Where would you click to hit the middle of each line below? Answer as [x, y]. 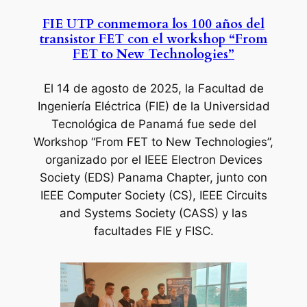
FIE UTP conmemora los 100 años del [153, 25]
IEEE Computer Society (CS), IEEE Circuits [153, 195]
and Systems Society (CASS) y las [153, 213]
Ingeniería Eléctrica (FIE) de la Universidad [153, 106]
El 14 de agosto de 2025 [111, 88]
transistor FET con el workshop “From [153, 40]
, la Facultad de [221, 88]
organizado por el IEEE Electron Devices [153, 159]
